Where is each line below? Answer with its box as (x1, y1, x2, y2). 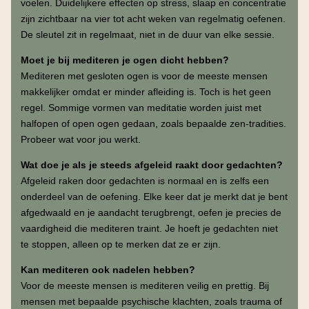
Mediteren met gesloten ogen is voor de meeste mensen (20, 70, 268, 82)
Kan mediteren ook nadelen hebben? (20, 264, 195, 276)
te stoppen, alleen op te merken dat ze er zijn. (20, 239, 221, 250)
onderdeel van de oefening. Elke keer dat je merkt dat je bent (20, 191, 288, 203)
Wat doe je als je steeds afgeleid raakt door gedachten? (20, 159, 283, 171)
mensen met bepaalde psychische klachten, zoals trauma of (20, 296, 282, 308)
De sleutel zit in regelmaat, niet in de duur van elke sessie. (20, 29, 275, 41)
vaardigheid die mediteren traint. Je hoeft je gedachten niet (20, 223, 278, 235)
